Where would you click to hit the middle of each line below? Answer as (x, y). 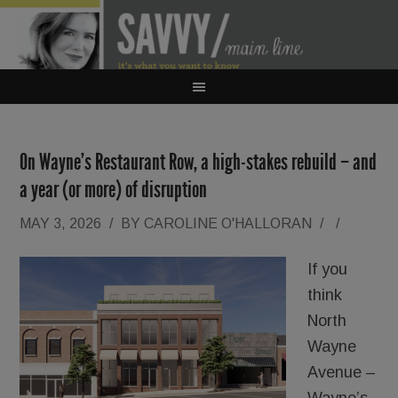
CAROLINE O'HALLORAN (228, 223)
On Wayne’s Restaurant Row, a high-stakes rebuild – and (199, 162)
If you (328, 269)
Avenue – (342, 372)
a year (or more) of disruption (114, 190)
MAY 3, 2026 (61, 223)
